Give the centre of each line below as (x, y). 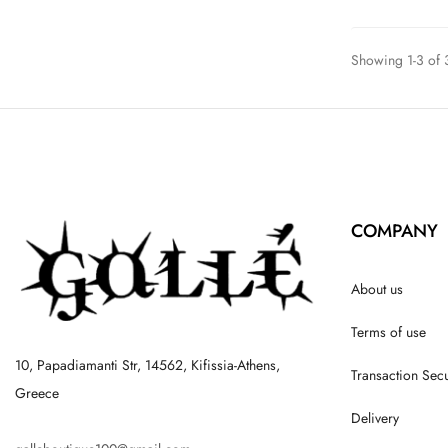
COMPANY (394, 230)
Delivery (375, 417)
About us (377, 288)
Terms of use (388, 331)
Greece (37, 392)
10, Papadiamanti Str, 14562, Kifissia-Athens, (147, 364)
